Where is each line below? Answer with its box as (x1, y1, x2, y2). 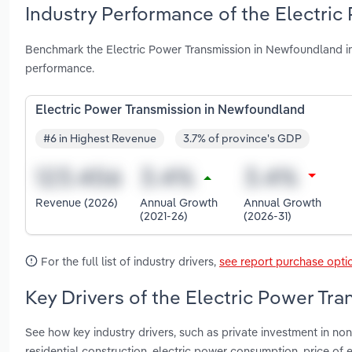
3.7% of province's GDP (183, 131, 302, 146)
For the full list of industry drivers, (38, 253, 219, 269)
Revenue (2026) (35, 195, 118, 211)
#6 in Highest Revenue (43, 131, 156, 146)
